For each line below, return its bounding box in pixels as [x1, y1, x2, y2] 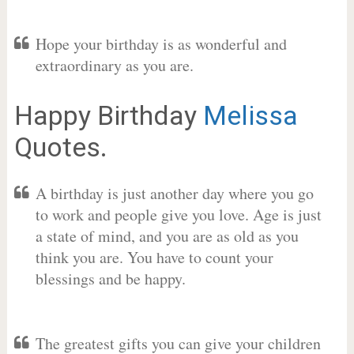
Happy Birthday [13, 100, 203, 131]
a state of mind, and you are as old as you [35, 225, 299, 247]
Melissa [202, 100, 298, 131]
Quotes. [13, 131, 107, 163]
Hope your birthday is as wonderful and [35, 33, 287, 55]
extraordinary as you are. [35, 55, 194, 76]
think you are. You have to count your [35, 247, 273, 268]
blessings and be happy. [35, 268, 186, 289]
